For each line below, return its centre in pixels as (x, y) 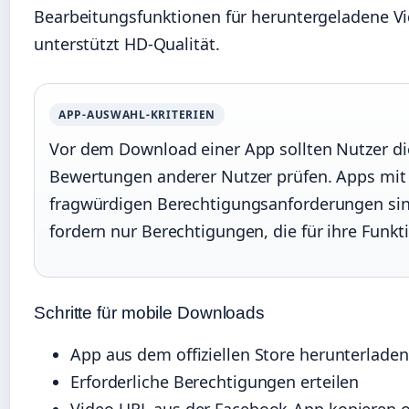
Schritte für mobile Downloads (150, 313)
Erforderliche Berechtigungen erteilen (215, 382)
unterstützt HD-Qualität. (127, 44)
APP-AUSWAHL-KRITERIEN (137, 115)
